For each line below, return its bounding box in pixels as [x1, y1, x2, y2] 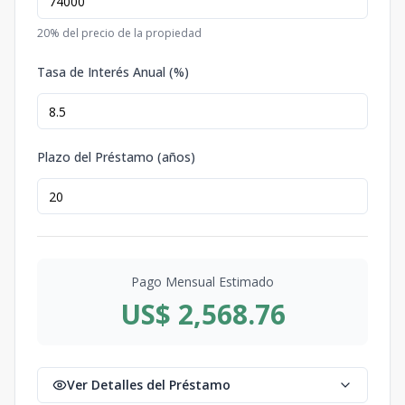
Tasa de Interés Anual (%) [37, 63, 189, 80]
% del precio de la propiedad [50, 25, 202, 41]
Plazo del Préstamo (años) [37, 148, 195, 165]
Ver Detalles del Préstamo [67, 376, 231, 393]
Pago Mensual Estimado [131, 273, 274, 290]
